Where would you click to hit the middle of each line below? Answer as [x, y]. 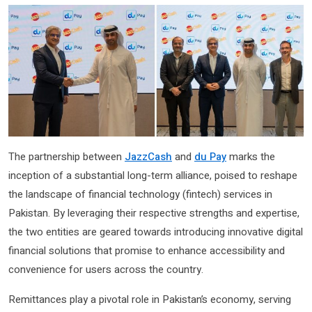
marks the [251, 157]
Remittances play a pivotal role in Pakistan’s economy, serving [150, 300]
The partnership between [67, 157]
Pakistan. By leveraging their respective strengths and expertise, [154, 213]
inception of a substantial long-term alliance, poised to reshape [153, 176]
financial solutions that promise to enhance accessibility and [147, 251]
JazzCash [148, 157]
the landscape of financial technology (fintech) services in [140, 195]
